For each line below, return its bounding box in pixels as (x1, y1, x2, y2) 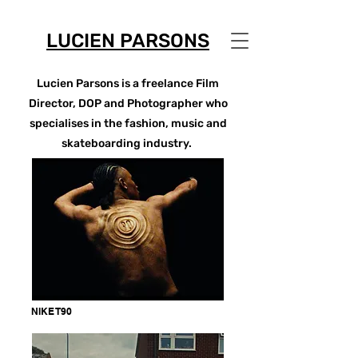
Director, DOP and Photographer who (28, 97, 228, 110)
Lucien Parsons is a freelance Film (37, 77, 219, 90)
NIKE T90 (31, 305, 72, 317)
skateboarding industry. (62, 137, 194, 150)
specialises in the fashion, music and (29, 117, 227, 130)
